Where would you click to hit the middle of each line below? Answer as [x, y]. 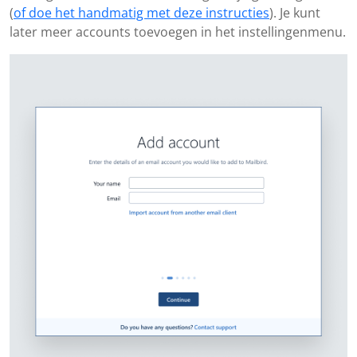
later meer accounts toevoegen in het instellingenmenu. [178, 32]
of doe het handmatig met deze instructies [141, 13]
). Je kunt [295, 13]
